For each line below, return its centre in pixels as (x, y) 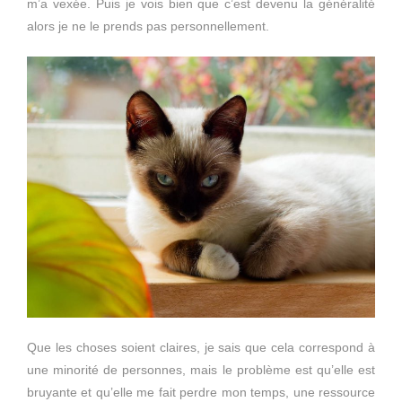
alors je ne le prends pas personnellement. (148, 26)
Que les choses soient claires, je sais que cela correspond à (201, 347)
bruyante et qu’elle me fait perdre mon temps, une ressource (201, 392)
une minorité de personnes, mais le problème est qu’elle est (201, 369)
